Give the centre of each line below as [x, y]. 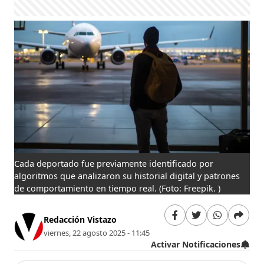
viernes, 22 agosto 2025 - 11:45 [97, 233]
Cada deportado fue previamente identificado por [114, 163]
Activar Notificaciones [195, 244]
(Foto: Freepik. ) [190, 188]
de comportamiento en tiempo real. [87, 188]
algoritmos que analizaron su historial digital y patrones [127, 176]
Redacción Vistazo [80, 220]
